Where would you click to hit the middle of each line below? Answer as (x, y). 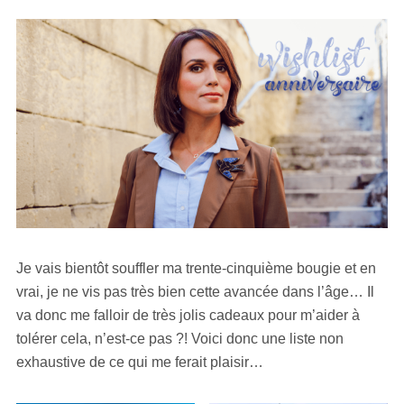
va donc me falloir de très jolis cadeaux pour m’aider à (188, 315)
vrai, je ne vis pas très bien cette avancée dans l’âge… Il (195, 291)
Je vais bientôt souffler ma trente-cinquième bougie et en (196, 268)
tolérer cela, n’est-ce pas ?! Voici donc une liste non (180, 338)
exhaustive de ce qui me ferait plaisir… (140, 362)
